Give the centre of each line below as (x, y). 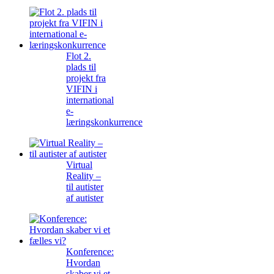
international (90, 100)
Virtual (79, 165)
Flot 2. (79, 56)
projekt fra (86, 78)
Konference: (90, 252)
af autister (85, 198)
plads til (81, 67)
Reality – (83, 176)
